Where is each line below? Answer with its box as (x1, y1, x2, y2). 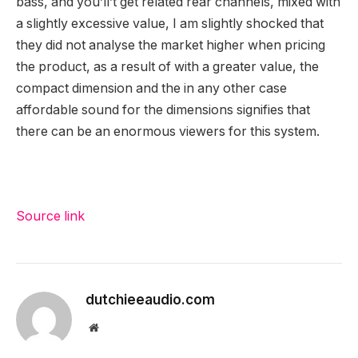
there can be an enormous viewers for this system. (16, 124, 320, 140)
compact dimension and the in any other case (16, 81, 287, 97)
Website (97, 320, 133, 332)
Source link (16, 208, 85, 224)
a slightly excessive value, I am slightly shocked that (16, 16, 324, 32)
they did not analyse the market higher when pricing (16, 38, 325, 54)
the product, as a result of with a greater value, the (16, 59, 319, 75)
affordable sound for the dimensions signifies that (16, 102, 310, 118)
